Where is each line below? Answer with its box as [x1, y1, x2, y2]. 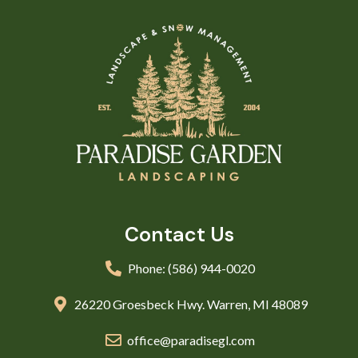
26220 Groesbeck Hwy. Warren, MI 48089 [74, 296, 308, 312]
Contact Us [124, 221, 234, 248]
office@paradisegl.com [127, 332, 255, 348]
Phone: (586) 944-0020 [127, 260, 255, 276]
